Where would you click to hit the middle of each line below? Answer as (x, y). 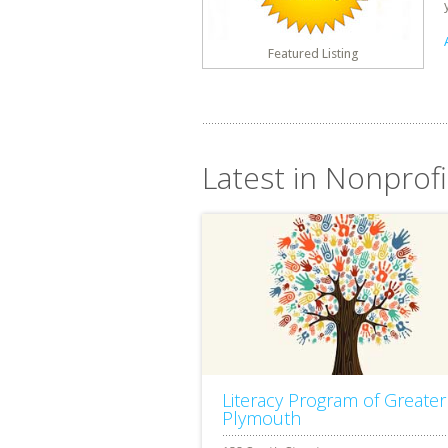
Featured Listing (313, 53)
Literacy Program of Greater (334, 400)
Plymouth (261, 418)
